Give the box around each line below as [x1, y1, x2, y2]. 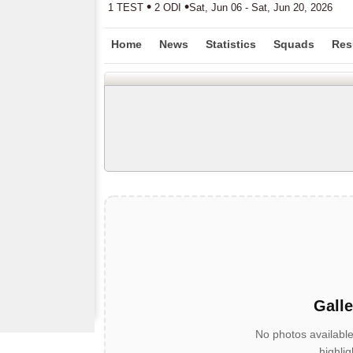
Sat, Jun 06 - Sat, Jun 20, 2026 [189, 2, 333, 13]
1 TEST [108, 2, 147, 13]
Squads [273, 38, 314, 50]
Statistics [206, 38, 256, 50]
